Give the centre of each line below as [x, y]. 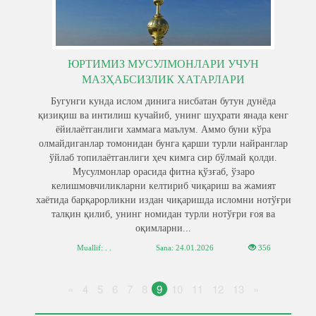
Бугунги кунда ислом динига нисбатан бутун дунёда [163, 101]
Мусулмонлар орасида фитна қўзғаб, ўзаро [163, 172]
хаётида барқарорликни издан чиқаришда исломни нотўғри [163, 200]
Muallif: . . [94, 248]
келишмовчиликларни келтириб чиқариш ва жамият [163, 186]
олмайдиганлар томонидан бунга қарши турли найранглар [163, 144]
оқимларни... [163, 228]
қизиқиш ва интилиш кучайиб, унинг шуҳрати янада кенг [163, 115]
